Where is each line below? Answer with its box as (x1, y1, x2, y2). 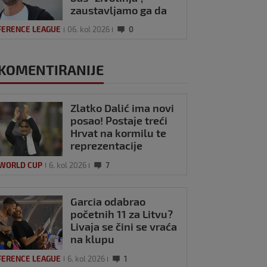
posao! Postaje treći (70, 114, 168, 128)
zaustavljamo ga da (70, 3, 167, 17)
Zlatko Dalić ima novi (70, 101, 175, 115)
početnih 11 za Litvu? (70, 207, 173, 221)
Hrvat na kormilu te (70, 126, 167, 140)
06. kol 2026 (67, 24, 110, 35)
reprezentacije (70, 139, 143, 153)
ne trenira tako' (70, 15, 147, 29)
